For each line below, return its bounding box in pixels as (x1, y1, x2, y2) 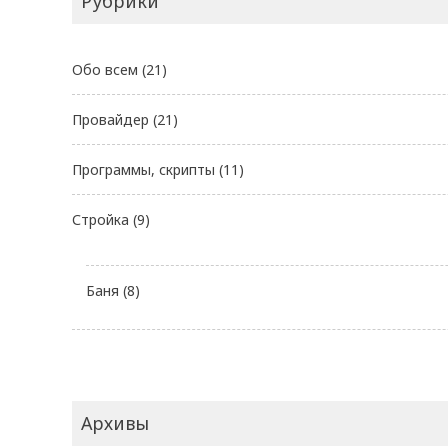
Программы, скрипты (72, 160, 215, 180)
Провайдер (72, 110, 149, 130)
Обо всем (72, 60, 138, 80)
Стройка (72, 210, 129, 230)
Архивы (81, 411, 149, 436)
